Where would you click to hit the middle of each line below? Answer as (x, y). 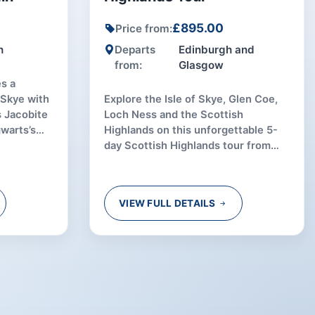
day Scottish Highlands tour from (187, 146)
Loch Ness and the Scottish (174, 115)
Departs (135, 50)
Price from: (144, 28)
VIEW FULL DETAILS (168, 203)
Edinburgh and (216, 50)
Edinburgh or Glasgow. (160, 161)
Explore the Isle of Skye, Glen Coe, (191, 99)
